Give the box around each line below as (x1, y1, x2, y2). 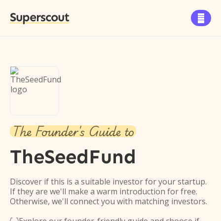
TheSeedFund (10, 145, 136, 169)
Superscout (10, 10, 69, 25)
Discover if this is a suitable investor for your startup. (10, 176, 207, 187)
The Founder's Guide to (12, 121, 134, 141)
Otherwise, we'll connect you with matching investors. (10, 196, 207, 207)
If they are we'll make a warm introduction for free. (10, 186, 197, 197)
